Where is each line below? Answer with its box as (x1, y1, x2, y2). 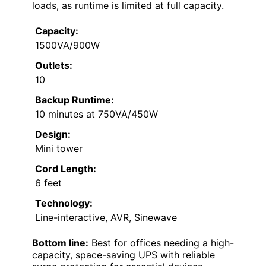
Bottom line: (32, 237, 88, 249)
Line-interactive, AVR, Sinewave (35, 211, 177, 223)
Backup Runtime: (35, 94, 114, 106)
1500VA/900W (35, 39, 100, 51)
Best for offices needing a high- (88, 237, 234, 249)
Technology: (35, 197, 93, 209)
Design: (35, 128, 71, 140)
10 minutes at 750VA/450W (35, 108, 158, 120)
